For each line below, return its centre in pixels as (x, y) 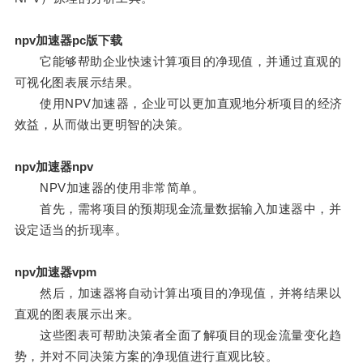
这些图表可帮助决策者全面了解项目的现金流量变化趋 (178, 335)
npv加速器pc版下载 (68, 41)
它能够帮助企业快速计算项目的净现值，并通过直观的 (178, 62)
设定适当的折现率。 (71, 230)
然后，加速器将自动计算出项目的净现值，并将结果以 (178, 293)
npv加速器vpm (55, 272)
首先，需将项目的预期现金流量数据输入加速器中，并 (178, 209)
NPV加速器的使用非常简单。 (109, 188)
